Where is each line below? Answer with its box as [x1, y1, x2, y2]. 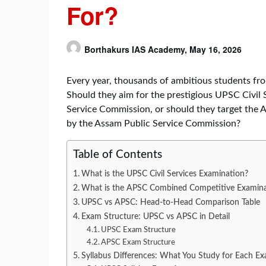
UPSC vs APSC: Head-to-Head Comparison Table [81, 197, 260, 207]
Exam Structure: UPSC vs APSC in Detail [81, 211, 230, 221]
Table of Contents [73, 148, 162, 160]
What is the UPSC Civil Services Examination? [81, 169, 248, 178]
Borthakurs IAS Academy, [84, 43, 189, 55]
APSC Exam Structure [101, 238, 176, 246]
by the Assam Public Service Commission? [66, 118, 240, 128]
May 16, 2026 [189, 43, 242, 55]
